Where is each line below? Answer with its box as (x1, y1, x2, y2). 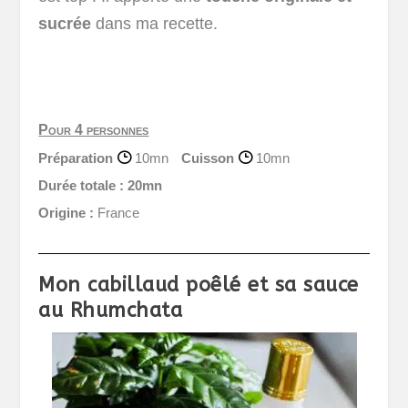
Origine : (38, 205, 95, 221)
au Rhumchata (38, 299, 183, 323)
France (94, 205, 140, 221)
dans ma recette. (91, 14, 219, 33)
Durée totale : (38, 178, 125, 194)
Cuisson (181, 150, 239, 167)
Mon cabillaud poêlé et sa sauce (38, 273, 359, 298)
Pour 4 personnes (38, 122, 149, 138)
